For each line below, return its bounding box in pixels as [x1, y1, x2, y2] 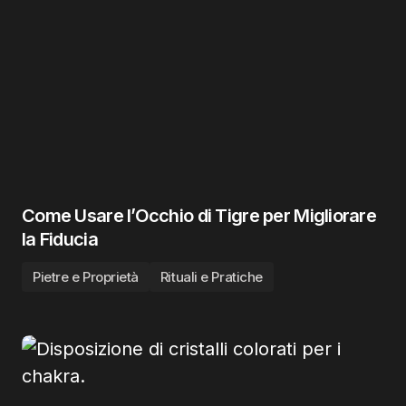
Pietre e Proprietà [33, 268, 139, 285]
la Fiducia [22, 228, 98, 250]
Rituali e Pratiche [159, 268, 263, 285]
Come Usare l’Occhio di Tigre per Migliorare [22, 205, 377, 227]
